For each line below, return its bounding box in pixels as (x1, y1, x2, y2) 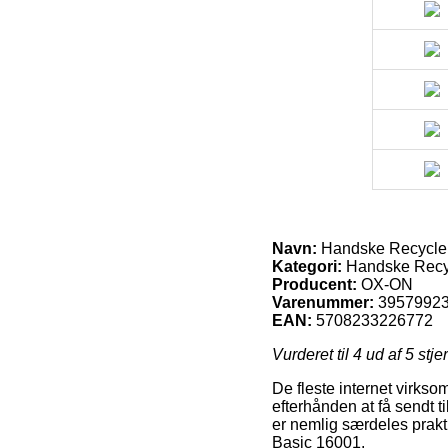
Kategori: (272, 257, 342, 275)
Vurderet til (272, 345, 353, 363)
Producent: (272, 275, 357, 293)
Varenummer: (272, 293, 374, 311)
